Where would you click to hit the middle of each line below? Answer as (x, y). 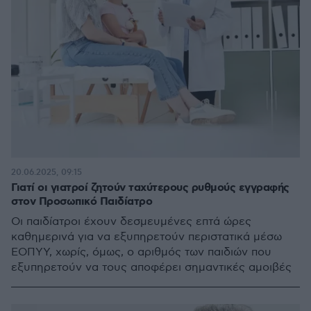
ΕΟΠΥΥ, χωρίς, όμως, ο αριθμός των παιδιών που (141, 252)
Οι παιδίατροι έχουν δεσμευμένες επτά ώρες (131, 221)
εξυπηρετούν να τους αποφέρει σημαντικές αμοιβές (151, 267)
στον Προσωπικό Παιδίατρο (82, 201)
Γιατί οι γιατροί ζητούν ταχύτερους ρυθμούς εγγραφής (150, 187)
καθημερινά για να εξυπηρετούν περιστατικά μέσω (146, 237)
